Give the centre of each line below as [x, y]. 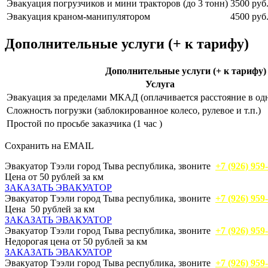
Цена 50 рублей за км [51, 209]
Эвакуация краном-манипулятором [78, 17]
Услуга [160, 84]
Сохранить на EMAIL [49, 146]
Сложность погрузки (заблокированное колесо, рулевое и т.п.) [134, 111]
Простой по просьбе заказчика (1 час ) [84, 124]
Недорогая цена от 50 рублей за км [76, 242]
